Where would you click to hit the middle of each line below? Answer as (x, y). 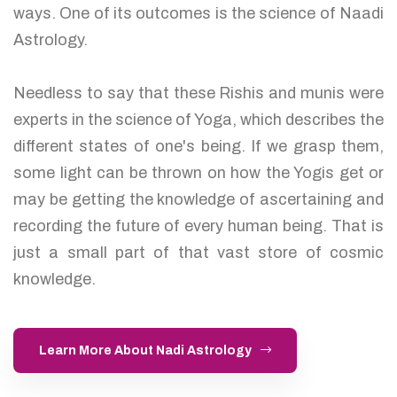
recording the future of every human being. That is (198, 226)
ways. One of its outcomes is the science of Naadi (198, 13)
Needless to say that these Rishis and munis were (198, 93)
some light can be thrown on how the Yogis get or (198, 172)
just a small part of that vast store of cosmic (198, 252)
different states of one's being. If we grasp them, (198, 146)
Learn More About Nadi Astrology (145, 350)
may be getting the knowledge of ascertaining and (198, 199)
